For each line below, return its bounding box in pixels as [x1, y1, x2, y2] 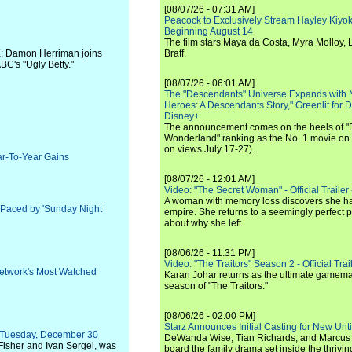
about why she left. [164, 218, 244, 229]
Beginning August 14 [164, 26, 253, 37]
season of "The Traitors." [164, 280, 268, 291]
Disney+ [164, 111, 200, 122]
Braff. [164, 48, 186, 59]
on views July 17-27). [164, 144, 255, 155]
